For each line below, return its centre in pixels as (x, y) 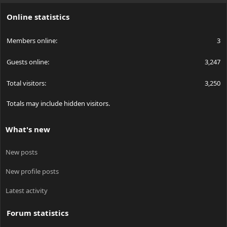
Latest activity (27, 191)
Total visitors (26, 83)
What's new (28, 129)
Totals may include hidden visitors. (58, 104)
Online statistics (38, 17)
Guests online (27, 62)
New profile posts (32, 172)
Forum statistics (37, 213)
